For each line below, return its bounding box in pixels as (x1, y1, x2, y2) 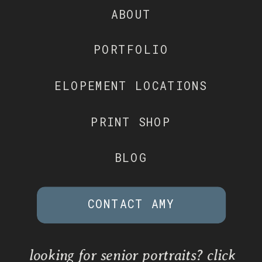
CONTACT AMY (87, 195, 175, 212)
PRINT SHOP (91, 113, 171, 130)
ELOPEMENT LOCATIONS (54, 77, 208, 94)
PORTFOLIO (93, 42, 169, 57)
